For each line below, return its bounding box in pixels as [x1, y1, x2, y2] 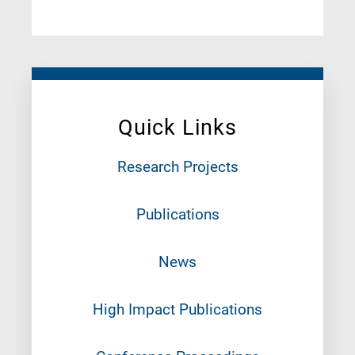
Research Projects [116, 157, 239, 176]
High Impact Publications [93, 300, 262, 319]
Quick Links [118, 114, 237, 140]
